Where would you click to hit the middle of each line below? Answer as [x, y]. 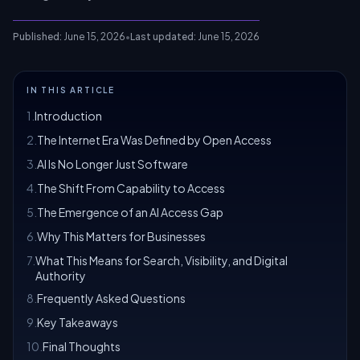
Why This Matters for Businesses [121, 236]
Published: [37, 37]
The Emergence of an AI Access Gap [130, 212]
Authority [61, 276]
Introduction [68, 116]
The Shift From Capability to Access [131, 188]
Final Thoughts [82, 346]
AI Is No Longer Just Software [112, 164]
